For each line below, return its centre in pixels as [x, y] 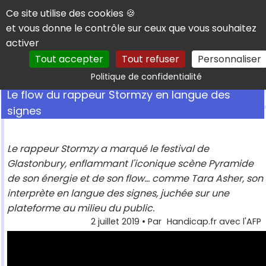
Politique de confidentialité [146, 77]
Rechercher [213, 70]
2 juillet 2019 [115, 222]
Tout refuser [151, 59]
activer [23, 43]
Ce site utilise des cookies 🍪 [71, 13]
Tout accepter [69, 59]
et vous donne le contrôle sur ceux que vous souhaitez [131, 28]
